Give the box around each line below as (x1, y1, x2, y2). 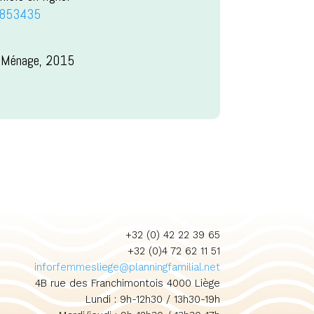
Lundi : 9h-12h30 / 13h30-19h (85, 292, 220, 306)
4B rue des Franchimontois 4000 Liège (34, 276, 220, 289)
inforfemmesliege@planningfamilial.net (34, 260, 220, 273)
